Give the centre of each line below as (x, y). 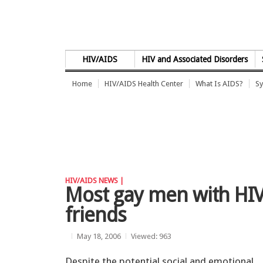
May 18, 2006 (99, 236)
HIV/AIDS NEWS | (95, 181)
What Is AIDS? (219, 84)
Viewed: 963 (151, 236)
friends (96, 215)
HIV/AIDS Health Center (144, 84)
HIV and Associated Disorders (195, 59)
